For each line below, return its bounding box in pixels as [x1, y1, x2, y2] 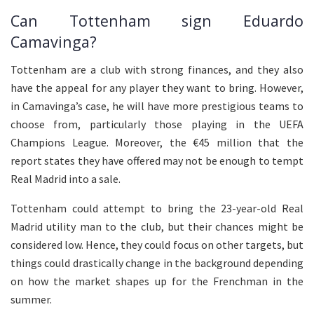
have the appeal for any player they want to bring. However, [11, 80, 303, 95]
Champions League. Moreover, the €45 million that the [11, 135, 303, 149]
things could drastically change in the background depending [11, 255, 303, 270]
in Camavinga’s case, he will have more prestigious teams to [11, 98, 303, 113]
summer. [11, 292, 52, 306]
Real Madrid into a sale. [11, 171, 121, 186]
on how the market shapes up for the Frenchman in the [11, 273, 303, 288]
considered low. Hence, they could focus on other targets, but [11, 237, 303, 252]
